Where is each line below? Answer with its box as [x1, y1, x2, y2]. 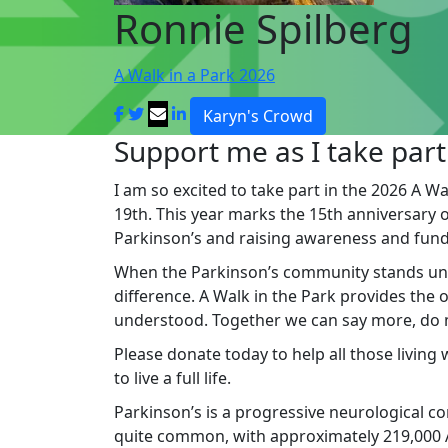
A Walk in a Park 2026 [114, 63, 275, 86]
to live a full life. [114, 366, 231, 389]
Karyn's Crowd [203, 104, 313, 127]
